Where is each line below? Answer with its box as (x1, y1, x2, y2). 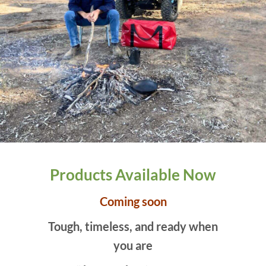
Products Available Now (50, 165, 216, 183)
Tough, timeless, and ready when (48, 219, 218, 234)
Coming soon (99, 194, 167, 209)
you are (113, 238, 153, 253)
